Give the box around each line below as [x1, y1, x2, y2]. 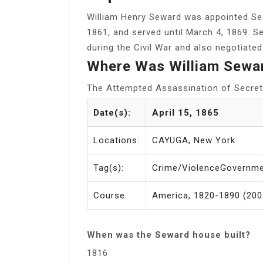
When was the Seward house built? [87, 229, 251, 240]
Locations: [93, 134, 140, 146]
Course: [93, 190, 127, 201]
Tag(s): [93, 162, 124, 173]
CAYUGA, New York [152, 134, 235, 146]
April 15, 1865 [152, 107, 219, 118]
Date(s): [93, 107, 131, 118]
